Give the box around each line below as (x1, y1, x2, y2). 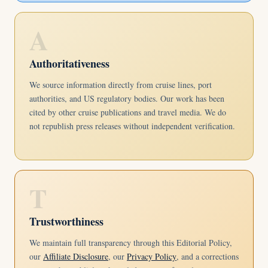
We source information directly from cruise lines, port (29, 79, 212, 90)
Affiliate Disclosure (43, 251, 108, 262)
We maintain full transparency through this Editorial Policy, (29, 237, 232, 248)
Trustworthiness (29, 214, 103, 229)
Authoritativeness (29, 56, 109, 71)
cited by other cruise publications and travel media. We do (29, 106, 226, 118)
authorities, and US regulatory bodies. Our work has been (29, 93, 224, 104)
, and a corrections (176, 251, 239, 262)
